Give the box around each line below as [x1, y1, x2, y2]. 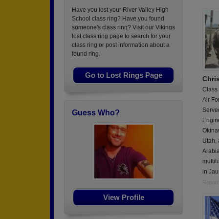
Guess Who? [72, 109, 120, 117]
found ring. [72, 50, 100, 57]
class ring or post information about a [72, 42, 170, 48]
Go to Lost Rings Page [85, 71, 162, 79]
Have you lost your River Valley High [72, 6, 169, 13]
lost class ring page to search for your [72, 33, 171, 40]
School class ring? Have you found [72, 15, 164, 22]
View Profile [103, 193, 144, 201]
